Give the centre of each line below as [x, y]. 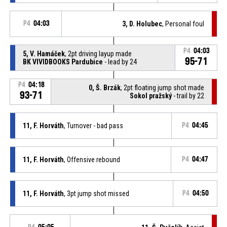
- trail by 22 [188, 96]
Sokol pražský [151, 96]
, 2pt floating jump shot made [163, 87]
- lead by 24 [120, 62]
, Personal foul [183, 24]
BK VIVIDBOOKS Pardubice [63, 62]
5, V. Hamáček [44, 53]
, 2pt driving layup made [98, 53]
